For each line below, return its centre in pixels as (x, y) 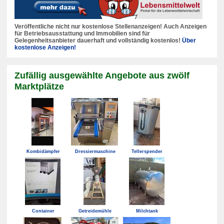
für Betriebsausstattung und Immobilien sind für (82, 34)
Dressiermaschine (95, 152)
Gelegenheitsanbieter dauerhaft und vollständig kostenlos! (98, 41)
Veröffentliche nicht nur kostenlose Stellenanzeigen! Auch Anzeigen (110, 27)
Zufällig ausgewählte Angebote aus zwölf (102, 75)
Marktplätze (39, 86)
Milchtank (147, 211)
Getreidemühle (95, 211)
